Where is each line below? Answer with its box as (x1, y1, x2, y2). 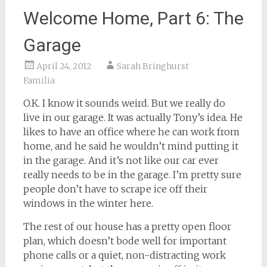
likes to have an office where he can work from (23, 126, 240, 138)
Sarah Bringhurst (116, 61, 189, 72)
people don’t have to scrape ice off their (23, 183, 207, 195)
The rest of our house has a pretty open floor (23, 221, 231, 232)
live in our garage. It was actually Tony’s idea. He (23, 111, 243, 123)
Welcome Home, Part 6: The (23, 8, 244, 29)
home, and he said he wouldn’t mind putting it (23, 140, 238, 152)
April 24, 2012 (36, 61, 92, 72)
